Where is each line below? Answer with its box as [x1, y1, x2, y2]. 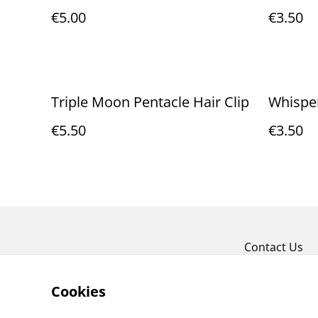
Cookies [51, 282, 106, 301]
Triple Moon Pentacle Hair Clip [51, 92, 249, 111]
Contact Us [244, 239, 303, 255]
